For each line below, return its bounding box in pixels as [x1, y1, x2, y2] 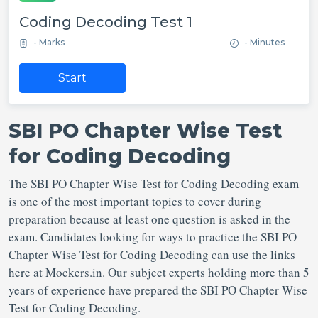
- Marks [33, 37, 65, 48]
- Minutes [244, 37, 285, 48]
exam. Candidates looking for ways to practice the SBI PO [9, 229, 297, 245]
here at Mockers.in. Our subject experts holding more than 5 [9, 264, 309, 280]
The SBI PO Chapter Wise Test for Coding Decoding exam [9, 175, 299, 192]
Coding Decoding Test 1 [19, 13, 192, 31]
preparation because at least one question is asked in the [9, 211, 290, 227]
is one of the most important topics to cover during [9, 193, 261, 209]
